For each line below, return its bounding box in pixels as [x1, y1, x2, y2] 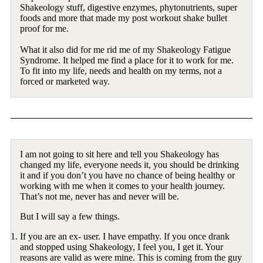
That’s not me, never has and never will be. [20, 191, 180, 201]
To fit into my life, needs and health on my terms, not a [20, 66, 222, 76]
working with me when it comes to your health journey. [20, 180, 225, 191]
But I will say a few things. [20, 211, 120, 221]
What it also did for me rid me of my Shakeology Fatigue [20, 45, 231, 55]
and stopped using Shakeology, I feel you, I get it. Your [20, 241, 224, 252]
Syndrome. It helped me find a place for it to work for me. [20, 55, 234, 66]
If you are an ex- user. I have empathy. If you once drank [20, 231, 230, 241]
